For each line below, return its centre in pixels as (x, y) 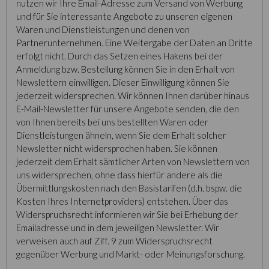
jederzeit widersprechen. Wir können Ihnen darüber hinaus (133, 95)
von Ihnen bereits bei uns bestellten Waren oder (112, 122)
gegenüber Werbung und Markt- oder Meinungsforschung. (131, 254)
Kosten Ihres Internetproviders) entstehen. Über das (122, 201)
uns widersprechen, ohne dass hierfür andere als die (119, 175)
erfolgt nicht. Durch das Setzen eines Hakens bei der (119, 56)
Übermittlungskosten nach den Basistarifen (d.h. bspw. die (129, 188)
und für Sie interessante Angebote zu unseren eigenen (124, 16)
